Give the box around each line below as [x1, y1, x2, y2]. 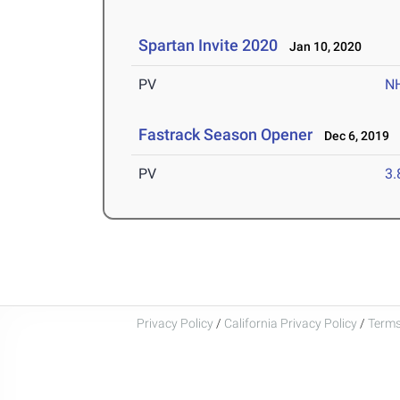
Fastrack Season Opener [138, 125, 313, 145]
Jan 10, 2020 [281, 39, 362, 54]
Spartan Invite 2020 [138, 36, 279, 55]
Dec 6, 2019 [316, 129, 390, 144]
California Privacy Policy [223, 315, 357, 330]
